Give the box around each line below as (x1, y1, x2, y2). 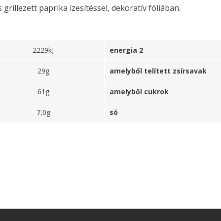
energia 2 (110, 45, 143, 55)
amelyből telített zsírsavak (110, 66, 207, 75)
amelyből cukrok (110, 87, 169, 96)
